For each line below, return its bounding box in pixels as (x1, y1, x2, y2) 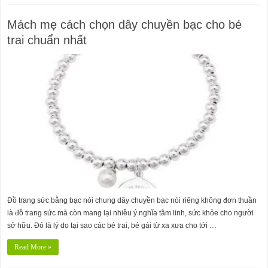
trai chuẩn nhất (7, 33, 87, 47)
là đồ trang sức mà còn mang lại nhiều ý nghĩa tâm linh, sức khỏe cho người (7, 209, 254, 218)
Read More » (14, 243, 52, 252)
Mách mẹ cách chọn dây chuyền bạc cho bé (7, 18, 242, 32)
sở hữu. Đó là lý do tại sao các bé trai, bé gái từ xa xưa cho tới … (7, 221, 217, 230)
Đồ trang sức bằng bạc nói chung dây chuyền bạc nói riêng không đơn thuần (7, 196, 257, 205)
